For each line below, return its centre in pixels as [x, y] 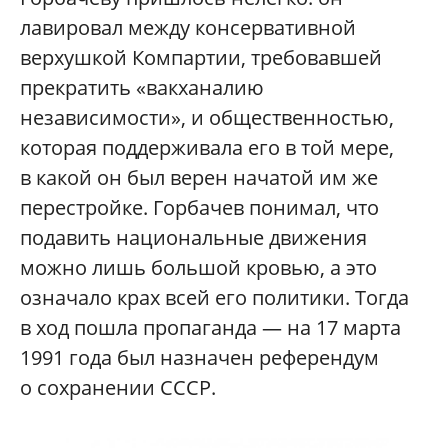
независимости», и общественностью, [207, 117]
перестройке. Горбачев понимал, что [199, 207]
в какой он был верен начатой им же [199, 177]
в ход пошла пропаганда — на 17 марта [210, 327]
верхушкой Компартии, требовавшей [201, 57]
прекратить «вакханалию [142, 87]
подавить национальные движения [193, 237]
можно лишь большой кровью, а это [198, 267]
